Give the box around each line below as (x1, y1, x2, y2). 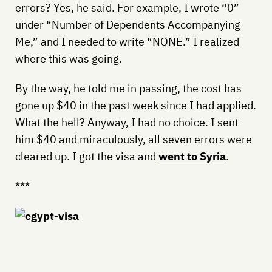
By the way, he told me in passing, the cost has (15, 81, 242, 96)
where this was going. (15, 52, 122, 66)
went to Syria (158, 149, 226, 164)
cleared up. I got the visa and (15, 149, 158, 164)
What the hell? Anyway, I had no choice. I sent (15, 115, 239, 130)
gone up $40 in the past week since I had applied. (15, 98, 256, 113)
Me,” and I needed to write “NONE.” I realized (15, 35, 239, 49)
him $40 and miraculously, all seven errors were (15, 132, 252, 147)
